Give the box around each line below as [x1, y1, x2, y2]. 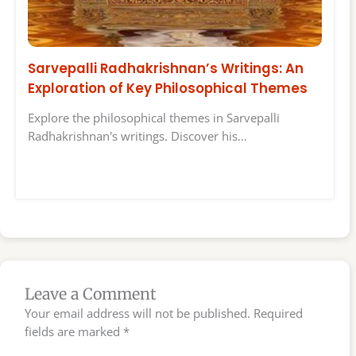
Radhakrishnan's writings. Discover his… [28, 127, 247, 144]
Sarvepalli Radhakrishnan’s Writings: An [28, 58, 304, 78]
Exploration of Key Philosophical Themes [28, 78, 308, 98]
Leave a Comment [25, 284, 157, 304]
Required [253, 304, 304, 321]
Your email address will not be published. [25, 304, 251, 321]
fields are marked [25, 323, 124, 339]
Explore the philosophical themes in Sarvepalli [28, 109, 280, 126]
